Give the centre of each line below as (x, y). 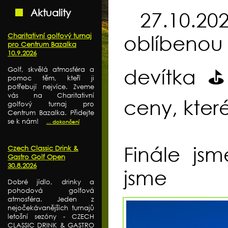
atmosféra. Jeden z (51, 199)
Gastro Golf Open (36, 157)
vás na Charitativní (51, 95)
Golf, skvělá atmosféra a (51, 69)
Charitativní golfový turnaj (50, 36)
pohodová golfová (51, 190)
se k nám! (23, 121)
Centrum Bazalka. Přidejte (51, 112)
